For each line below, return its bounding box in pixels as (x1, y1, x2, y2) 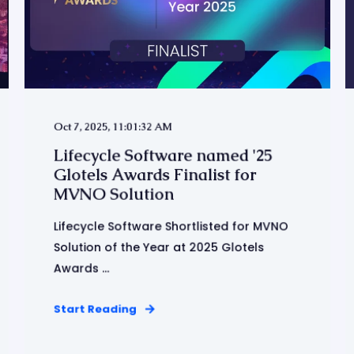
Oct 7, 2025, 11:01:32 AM (53, 119, 172, 134)
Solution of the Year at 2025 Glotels (53, 239, 264, 256)
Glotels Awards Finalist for (53, 164, 256, 186)
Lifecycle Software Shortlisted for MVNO (53, 218, 288, 235)
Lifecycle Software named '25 (53, 145, 273, 166)
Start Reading (53, 301, 137, 317)
